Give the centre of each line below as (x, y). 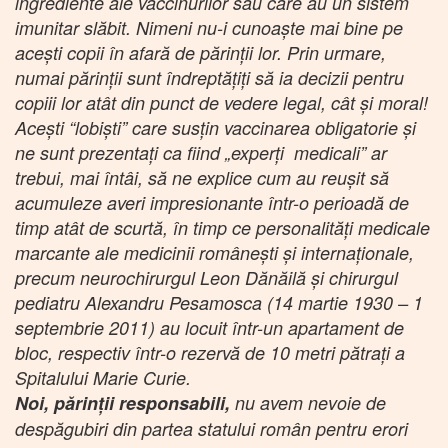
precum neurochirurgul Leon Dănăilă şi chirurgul (206, 277)
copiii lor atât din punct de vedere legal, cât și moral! (221, 102)
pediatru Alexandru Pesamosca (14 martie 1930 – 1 (219, 302)
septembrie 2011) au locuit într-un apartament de (209, 327)
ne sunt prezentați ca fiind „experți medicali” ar (201, 152)
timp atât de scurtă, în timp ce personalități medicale (222, 227)
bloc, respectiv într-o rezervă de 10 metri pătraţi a (210, 352)
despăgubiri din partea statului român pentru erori (211, 428)
